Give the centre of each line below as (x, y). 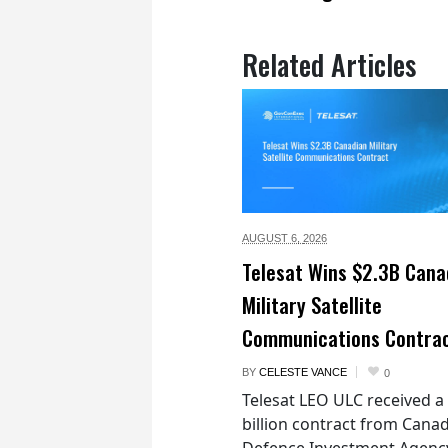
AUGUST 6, (272, 237)
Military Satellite (312, 304)
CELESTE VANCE (303, 371)
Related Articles (329, 64)
